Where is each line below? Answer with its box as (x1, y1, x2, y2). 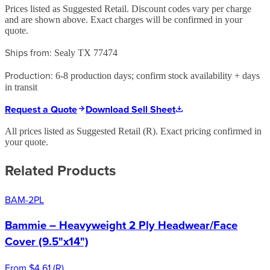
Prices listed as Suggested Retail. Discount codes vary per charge (5, 3, 251, 14)
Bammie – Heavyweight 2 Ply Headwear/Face (5, 217, 237, 234)
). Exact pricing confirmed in (152, 125, 262, 136)
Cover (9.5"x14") (5, 233, 89, 250)
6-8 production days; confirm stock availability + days (55, 70, 260, 81)
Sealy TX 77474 (54, 47, 118, 58)
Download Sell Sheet (86, 102, 175, 116)
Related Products (5, 159, 116, 181)
